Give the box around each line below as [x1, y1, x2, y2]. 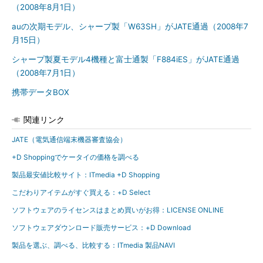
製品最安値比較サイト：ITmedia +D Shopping [12, 170, 160, 179]
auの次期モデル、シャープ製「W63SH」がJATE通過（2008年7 [12, 22, 248, 31]
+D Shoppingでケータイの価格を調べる [12, 153, 139, 161]
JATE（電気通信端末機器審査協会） [12, 135, 127, 144]
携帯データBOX [12, 87, 69, 97]
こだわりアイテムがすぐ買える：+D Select [12, 188, 150, 197]
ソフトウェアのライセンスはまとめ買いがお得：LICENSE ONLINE [12, 205, 224, 214]
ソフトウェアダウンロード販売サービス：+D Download [12, 223, 191, 232]
